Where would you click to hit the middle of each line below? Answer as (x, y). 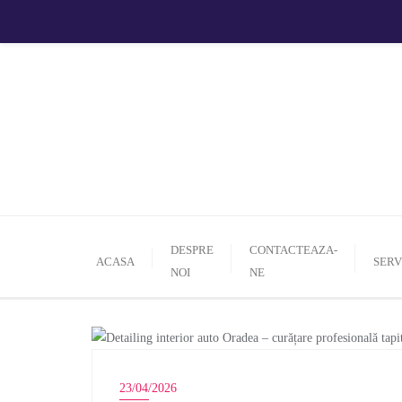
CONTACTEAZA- (293, 250)
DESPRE (192, 250)
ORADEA (151, 373)
